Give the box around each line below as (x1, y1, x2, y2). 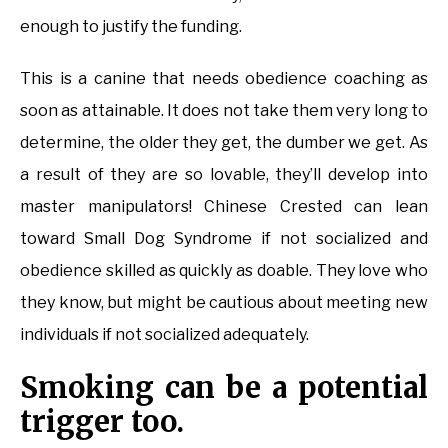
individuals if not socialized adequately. (20, 324, 309, 344)
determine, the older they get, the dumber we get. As (20, 132, 428, 152)
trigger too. (20, 402, 184, 440)
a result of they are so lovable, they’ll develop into (20, 164, 428, 184)
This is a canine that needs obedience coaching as (20, 68, 428, 88)
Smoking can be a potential (20, 368, 428, 406)
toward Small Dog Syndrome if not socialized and (20, 228, 428, 248)
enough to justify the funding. (20, 16, 242, 36)
